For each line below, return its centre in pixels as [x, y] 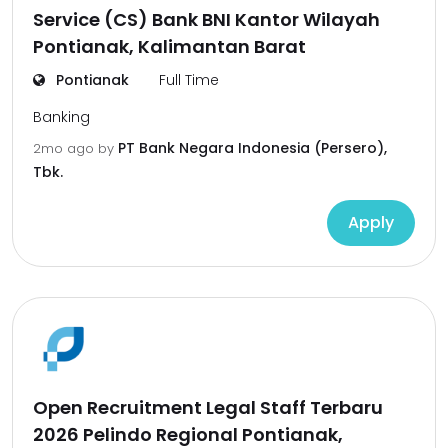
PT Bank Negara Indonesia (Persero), [252, 148]
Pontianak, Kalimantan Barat [169, 46]
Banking [61, 117]
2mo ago [65, 148]
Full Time [189, 80]
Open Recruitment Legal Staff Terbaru [208, 407]
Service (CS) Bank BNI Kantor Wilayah [206, 19]
